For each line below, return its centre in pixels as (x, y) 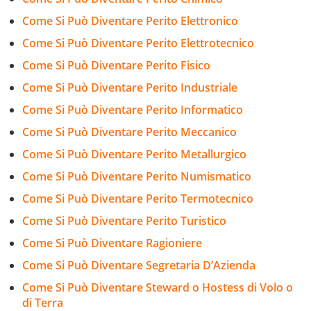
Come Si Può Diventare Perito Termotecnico (138, 198)
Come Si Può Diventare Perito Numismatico (137, 176)
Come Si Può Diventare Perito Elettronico (130, 20)
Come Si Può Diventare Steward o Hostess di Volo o (158, 287)
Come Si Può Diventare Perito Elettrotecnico (138, 43)
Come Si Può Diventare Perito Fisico (116, 65)
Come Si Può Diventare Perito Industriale (130, 87)
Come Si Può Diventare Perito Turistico (124, 220)
